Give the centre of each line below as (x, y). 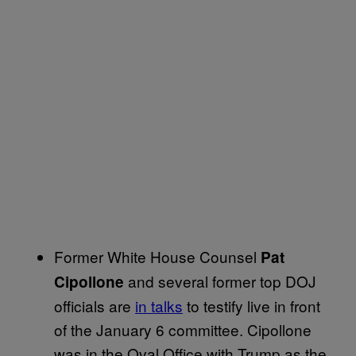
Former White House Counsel (157, 256)
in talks (159, 305)
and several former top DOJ (220, 281)
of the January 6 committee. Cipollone (183, 329)
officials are (95, 305)
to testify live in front (252, 305)
